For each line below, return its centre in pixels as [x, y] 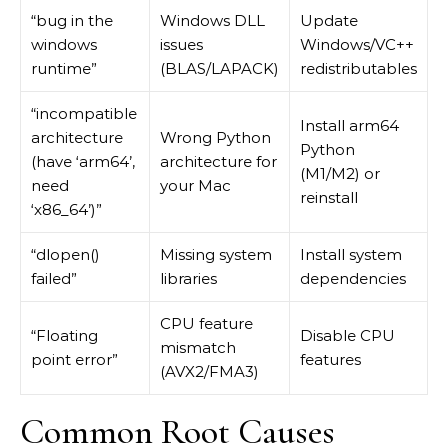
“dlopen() [65, 254]
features [330, 359]
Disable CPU [347, 335]
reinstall [329, 197]
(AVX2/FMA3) [209, 371]
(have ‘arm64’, [83, 161]
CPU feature [206, 323]
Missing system [216, 254]
